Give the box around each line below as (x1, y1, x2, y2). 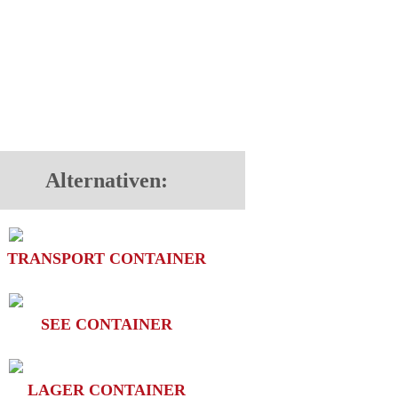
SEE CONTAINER (40, 315, 172, 333)
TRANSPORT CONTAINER (6, 250, 206, 267)
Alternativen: (44, 169, 168, 192)
